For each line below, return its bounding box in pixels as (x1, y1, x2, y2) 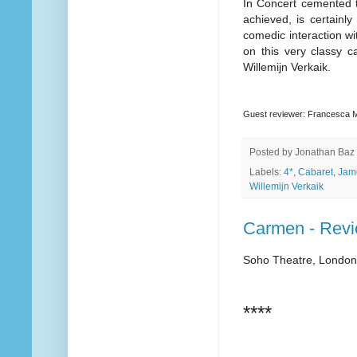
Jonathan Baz (295, 146, 355, 158)
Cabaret (298, 167, 333, 178)
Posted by (249, 146, 295, 158)
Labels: (249, 167, 284, 178)
